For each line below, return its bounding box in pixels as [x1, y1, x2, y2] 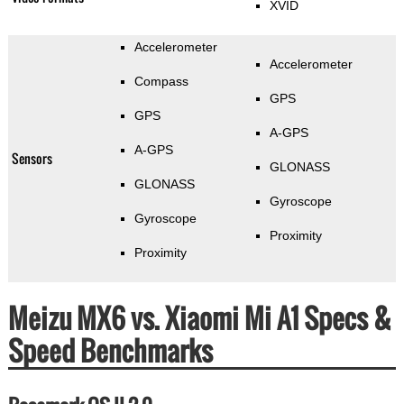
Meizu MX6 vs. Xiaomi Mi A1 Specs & [7, 298, 391, 339]
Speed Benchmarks [7, 330, 213, 372]
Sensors [11, 149, 52, 169]
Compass [133, 74, 188, 89]
